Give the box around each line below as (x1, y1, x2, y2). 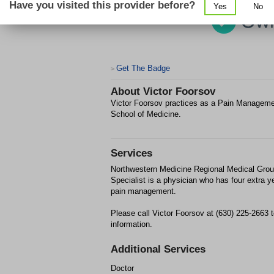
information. (111, 220, 152, 229)
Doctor (111, 264, 134, 273)
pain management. (111, 187, 176, 196)
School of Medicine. (111, 109, 181, 119)
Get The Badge (116, 64, 170, 73)
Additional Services (111, 243, 206, 255)
